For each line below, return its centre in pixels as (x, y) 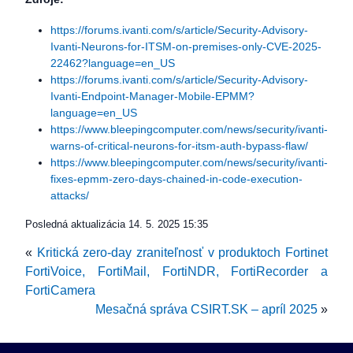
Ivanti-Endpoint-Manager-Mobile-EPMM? (152, 96)
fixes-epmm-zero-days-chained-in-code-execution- (176, 179)
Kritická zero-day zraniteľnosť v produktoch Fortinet (182, 253)
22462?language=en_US (113, 63)
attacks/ (70, 195)
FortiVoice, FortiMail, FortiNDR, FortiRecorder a (176, 271)
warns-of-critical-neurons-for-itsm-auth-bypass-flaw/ (179, 146)
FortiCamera (60, 290)
